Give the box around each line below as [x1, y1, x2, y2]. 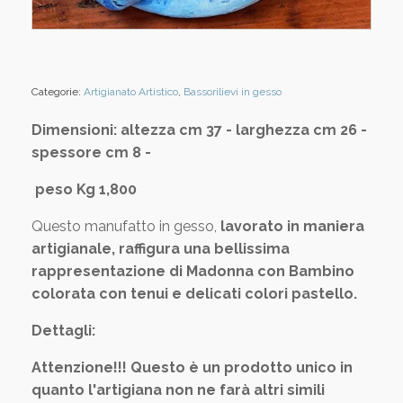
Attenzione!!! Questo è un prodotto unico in [31, 358, 353, 376]
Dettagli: [31, 321, 95, 339]
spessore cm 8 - [31, 143, 151, 161]
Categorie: [31, 85, 84, 98]
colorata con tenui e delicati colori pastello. [31, 284, 357, 302]
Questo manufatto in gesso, [31, 217, 217, 235]
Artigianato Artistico [84, 85, 178, 98]
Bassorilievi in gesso [184, 85, 282, 98]
